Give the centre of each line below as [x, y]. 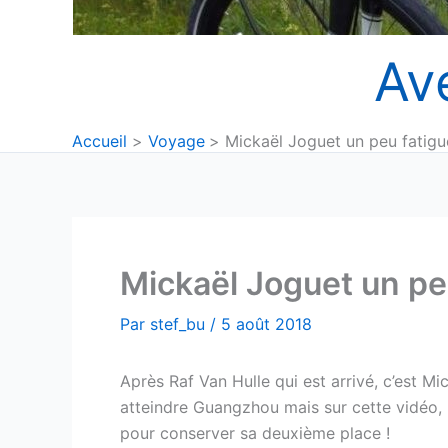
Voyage [176, 141]
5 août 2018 [266, 324]
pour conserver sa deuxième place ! [255, 433]
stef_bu [180, 324]
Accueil [99, 141]
